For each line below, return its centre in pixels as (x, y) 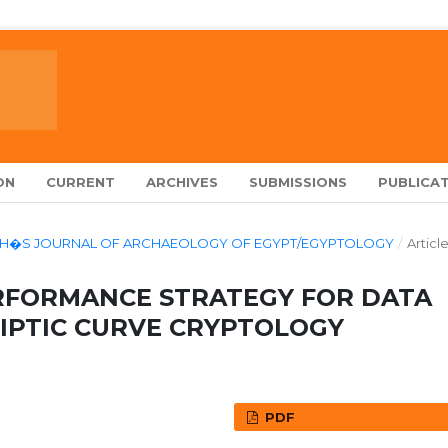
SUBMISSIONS (298, 181)
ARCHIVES (182, 181)
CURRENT (81, 181)
